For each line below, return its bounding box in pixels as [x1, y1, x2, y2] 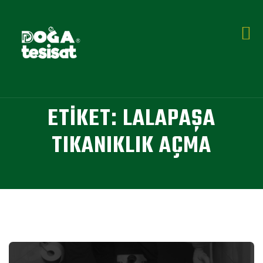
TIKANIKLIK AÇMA [52, 129, 211, 164]
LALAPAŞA [123, 102, 215, 137]
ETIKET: [48, 102, 123, 137]
